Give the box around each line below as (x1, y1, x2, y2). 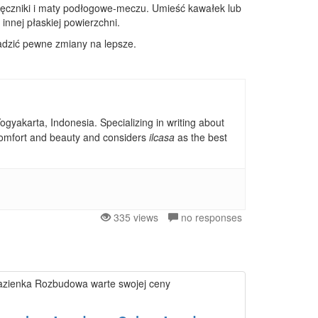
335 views (111, 210, 158, 224)
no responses (178, 210, 242, 224)
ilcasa (149, 130, 175, 144)
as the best (175, 130, 227, 144)
